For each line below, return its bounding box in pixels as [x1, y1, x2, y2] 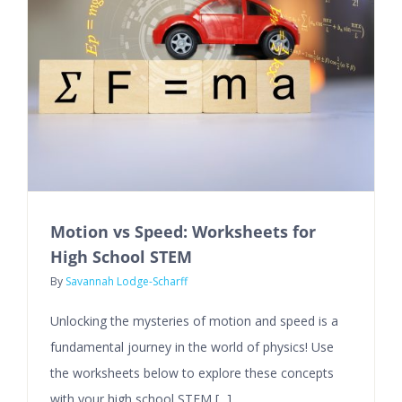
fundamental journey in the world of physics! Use [50, 337, 334, 355]
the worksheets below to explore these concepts [50, 363, 334, 381]
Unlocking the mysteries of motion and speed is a [50, 311, 338, 329]
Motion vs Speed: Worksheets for [50, 220, 316, 242]
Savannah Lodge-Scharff [66, 273, 188, 289]
